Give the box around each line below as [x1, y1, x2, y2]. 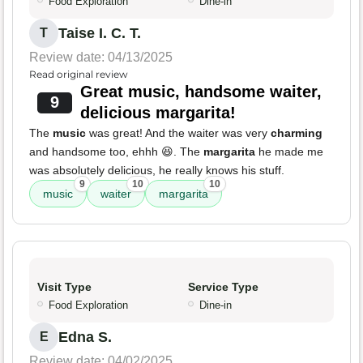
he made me [255, 145, 323, 159]
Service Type [188, 280, 258, 294]
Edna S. [58, 329, 112, 346]
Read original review [29, 68, 128, 81]
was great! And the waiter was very [86, 126, 271, 140]
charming [271, 126, 322, 140]
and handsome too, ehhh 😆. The [29, 145, 203, 159]
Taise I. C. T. [58, 25, 141, 42]
